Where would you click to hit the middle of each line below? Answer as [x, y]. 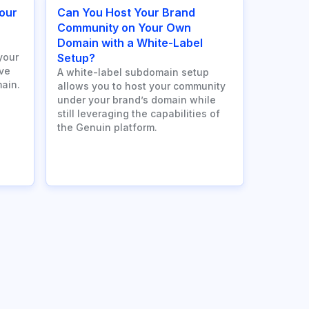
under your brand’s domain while [137, 100]
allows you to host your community [141, 86]
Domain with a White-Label [130, 43]
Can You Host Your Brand [126, 13]
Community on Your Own [124, 28]
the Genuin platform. [107, 128]
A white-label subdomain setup [133, 72]
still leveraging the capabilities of [139, 114]
